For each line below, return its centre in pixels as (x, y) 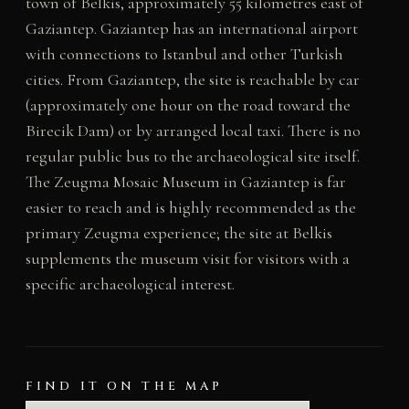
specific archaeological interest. (130, 283)
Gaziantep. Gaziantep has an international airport (191, 28)
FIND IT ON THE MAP (124, 386)
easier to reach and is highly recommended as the (190, 207)
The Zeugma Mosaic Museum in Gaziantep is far (185, 181)
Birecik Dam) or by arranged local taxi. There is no (193, 130)
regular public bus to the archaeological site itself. (192, 156)
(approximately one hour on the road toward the (188, 105)
